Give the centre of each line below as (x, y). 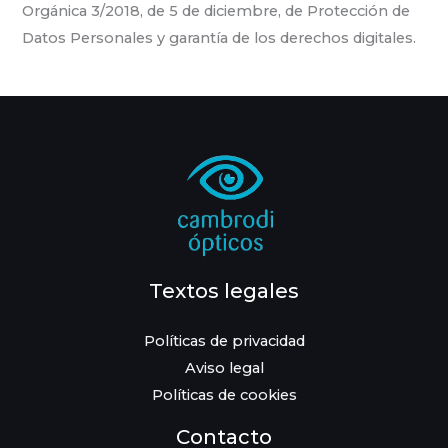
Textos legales (224, 290)
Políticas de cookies (224, 394)
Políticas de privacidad (224, 340)
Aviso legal (224, 367)
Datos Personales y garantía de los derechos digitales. (219, 37)
